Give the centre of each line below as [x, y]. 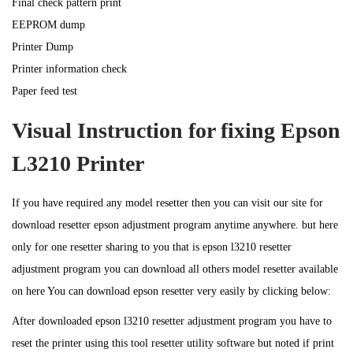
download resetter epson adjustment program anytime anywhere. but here [175, 225]
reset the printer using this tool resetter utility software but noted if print [173, 343]
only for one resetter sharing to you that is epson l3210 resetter [152, 247]
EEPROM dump [48, 25]
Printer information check [69, 69]
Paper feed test [45, 91]
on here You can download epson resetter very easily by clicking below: [171, 291]
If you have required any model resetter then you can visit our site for [167, 203]
